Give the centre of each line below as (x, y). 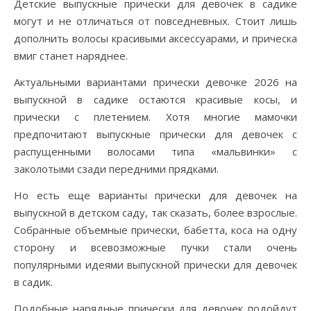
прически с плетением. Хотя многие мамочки (155, 117)
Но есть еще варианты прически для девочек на (155, 195)
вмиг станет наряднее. (71, 56)
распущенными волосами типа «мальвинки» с (155, 151)
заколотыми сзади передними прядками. (116, 169)
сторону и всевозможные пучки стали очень (155, 247)
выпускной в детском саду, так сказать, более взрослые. (155, 212)
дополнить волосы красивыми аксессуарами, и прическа (155, 38)
